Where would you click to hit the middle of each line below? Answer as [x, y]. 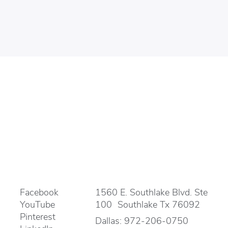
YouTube [38, 204]
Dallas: [110, 220]
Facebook [39, 191]
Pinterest [38, 216]
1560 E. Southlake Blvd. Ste [152, 191]
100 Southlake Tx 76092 [148, 204]
